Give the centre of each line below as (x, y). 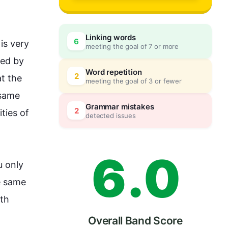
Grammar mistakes (120, 106)
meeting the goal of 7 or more (132, 46)
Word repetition (114, 72)
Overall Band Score (135, 221)
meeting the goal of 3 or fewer (134, 81)
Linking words (111, 37)
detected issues (111, 115)
